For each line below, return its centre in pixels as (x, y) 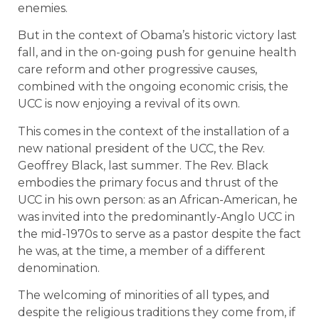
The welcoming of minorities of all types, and (144, 296)
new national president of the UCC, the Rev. (141, 148)
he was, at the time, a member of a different (142, 251)
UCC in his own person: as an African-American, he (158, 199)
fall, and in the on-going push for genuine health (157, 53)
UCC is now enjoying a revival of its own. (129, 104)
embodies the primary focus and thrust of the (148, 182)
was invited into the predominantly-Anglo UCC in (156, 216)
